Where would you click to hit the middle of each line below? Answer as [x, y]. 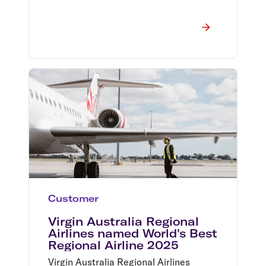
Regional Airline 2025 [113, 245]
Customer [73, 198]
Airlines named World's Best [133, 233]
